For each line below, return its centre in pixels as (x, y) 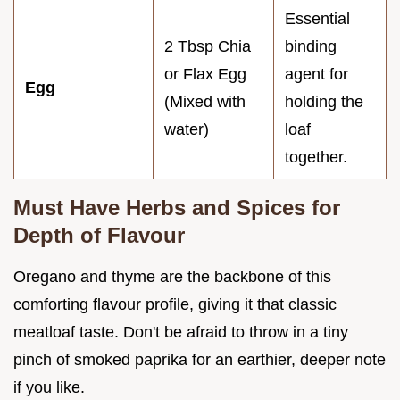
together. (316, 158)
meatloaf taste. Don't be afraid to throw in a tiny (181, 333)
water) (187, 130)
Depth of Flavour (99, 236)
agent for (317, 75)
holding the (324, 102)
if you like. (49, 388)
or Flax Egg (205, 75)
